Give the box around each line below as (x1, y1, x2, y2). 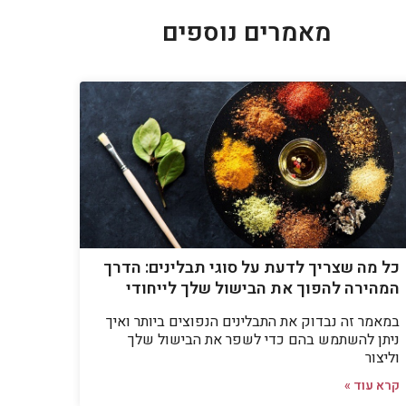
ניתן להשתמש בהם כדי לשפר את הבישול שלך (128, 328, 401, 351)
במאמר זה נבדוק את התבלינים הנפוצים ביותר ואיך (106, 310, 401, 333)
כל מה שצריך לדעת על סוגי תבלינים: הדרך (103, 255, 401, 280)
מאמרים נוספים (161, 14, 332, 52)
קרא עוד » (344, 375, 401, 395)
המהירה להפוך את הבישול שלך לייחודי (126, 275, 401, 301)
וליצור (365, 346, 401, 369)
